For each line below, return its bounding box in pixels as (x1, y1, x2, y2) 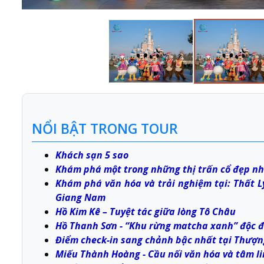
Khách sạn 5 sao (55, 148, 128, 162)
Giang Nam (55, 191, 105, 204)
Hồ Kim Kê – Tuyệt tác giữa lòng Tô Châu (55, 205, 236, 219)
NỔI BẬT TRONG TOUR (32, 119, 178, 138)
